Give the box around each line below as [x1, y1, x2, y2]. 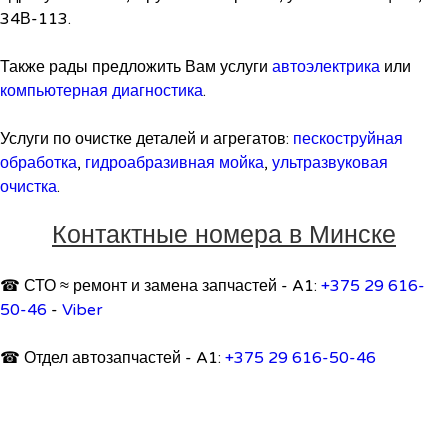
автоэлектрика [272, 57, 380, 77]
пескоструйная [293, 129, 403, 149]
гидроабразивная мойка [85, 153, 264, 173]
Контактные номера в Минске [52, 220, 396, 250]
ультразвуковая [272, 153, 388, 173]
